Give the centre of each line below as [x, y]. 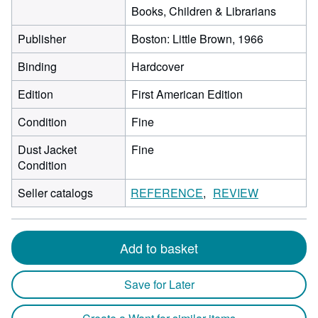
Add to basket [159, 248]
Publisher [42, 39]
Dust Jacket [47, 149]
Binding [37, 66]
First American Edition [187, 94]
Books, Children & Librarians [204, 11]
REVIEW [236, 193]
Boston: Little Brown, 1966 [197, 39]
